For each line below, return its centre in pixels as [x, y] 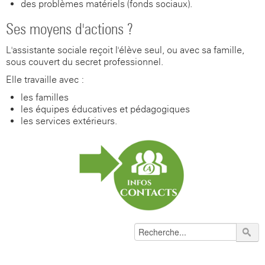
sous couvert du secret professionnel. [85, 62]
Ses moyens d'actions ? [70, 29]
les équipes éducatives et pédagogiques [105, 109]
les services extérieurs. [72, 121]
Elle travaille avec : [45, 80]
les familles [45, 97]
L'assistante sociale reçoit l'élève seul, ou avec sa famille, [125, 50]
